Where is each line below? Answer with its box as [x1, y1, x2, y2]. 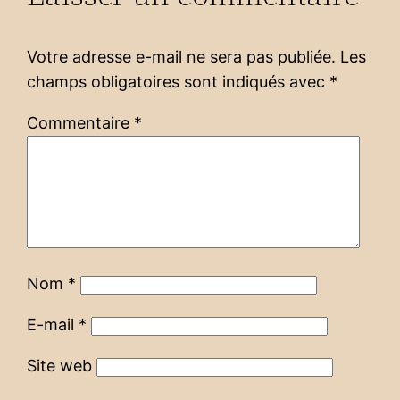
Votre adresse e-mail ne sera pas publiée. [27, 46, 337, 66]
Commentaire [27, 112, 135, 132]
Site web [27, 355, 93, 375]
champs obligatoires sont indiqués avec [27, 71, 330, 91]
